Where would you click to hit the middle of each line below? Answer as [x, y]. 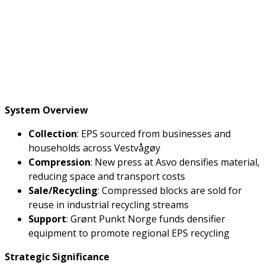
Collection [53, 134]
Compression [59, 162]
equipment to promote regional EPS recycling [129, 233]
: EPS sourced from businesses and [154, 134]
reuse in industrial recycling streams [109, 205]
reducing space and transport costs [107, 177]
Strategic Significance [57, 257]
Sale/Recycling [63, 191]
